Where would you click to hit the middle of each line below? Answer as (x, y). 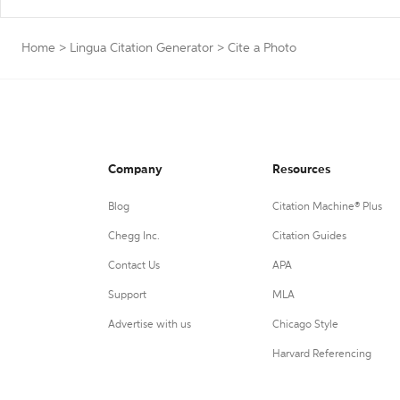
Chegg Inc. (134, 237)
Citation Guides (309, 237)
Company (135, 170)
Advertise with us (150, 325)
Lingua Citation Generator (142, 48)
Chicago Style (305, 325)
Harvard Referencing (321, 354)
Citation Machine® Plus (327, 207)
